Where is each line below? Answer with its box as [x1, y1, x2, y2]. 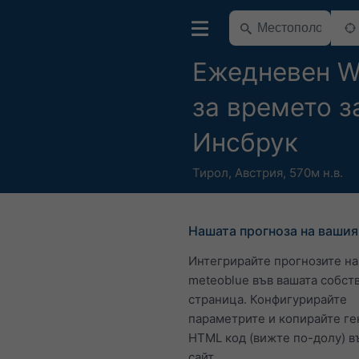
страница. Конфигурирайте [188, 292, 347, 307]
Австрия [235, 165, 283, 180]
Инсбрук [192, 127, 298, 158]
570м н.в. [289, 165, 343, 180]
